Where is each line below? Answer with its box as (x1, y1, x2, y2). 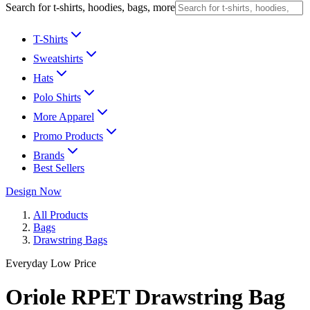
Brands (33, 149, 64, 161)
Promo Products (33, 130, 103, 142)
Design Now (6, 185, 62, 197)
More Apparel (33, 111, 94, 122)
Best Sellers (33, 162, 84, 174)
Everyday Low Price (6, 257, 96, 269)
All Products (33, 209, 88, 221)
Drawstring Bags (33, 234, 107, 246)
